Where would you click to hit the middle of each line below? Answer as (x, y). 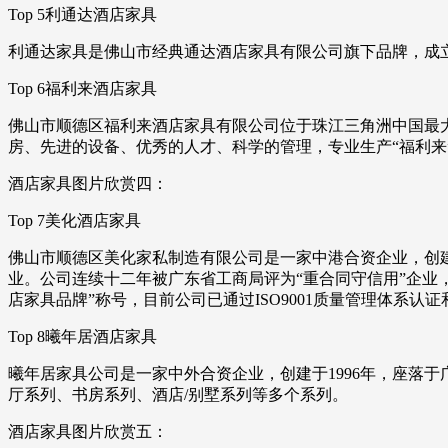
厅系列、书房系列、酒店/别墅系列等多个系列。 (178, 395)
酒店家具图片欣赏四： (88, 184)
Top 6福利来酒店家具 (82, 89)
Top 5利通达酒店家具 (82, 15)
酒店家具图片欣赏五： (88, 432)
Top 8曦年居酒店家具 (82, 337)
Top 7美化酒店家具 (74, 221)
